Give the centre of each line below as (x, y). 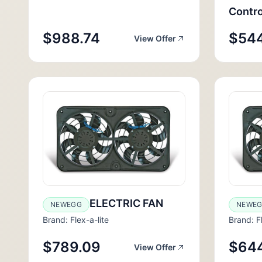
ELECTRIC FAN (126, 203)
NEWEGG (66, 204)
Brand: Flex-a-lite (76, 220)
